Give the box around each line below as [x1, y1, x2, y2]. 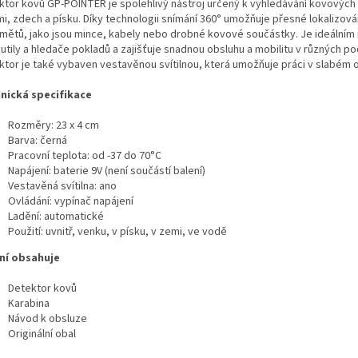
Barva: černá [8, 133, 67, 149]
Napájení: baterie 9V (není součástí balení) [8, 163, 205, 180]
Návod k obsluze [8, 311, 87, 328]
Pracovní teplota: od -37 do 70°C [8, 148, 161, 165]
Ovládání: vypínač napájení [8, 193, 133, 210]
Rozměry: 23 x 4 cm [8, 117, 99, 134]
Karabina [8, 296, 50, 312]
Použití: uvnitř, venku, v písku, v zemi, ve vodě [8, 224, 227, 241]
